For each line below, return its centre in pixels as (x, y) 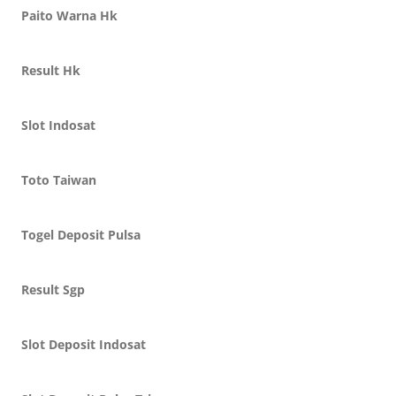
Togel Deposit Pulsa (81, 235)
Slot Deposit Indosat (84, 344)
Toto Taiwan (59, 180)
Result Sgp (53, 289)
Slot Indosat (58, 125)
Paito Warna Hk (69, 15)
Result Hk (51, 70)
